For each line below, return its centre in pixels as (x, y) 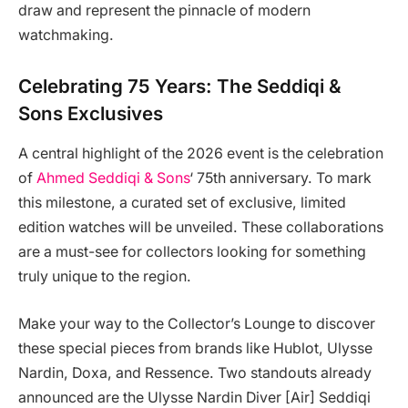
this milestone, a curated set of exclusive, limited (182, 203)
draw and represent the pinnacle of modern (164, 11)
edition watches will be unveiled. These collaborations (201, 228)
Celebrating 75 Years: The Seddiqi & (180, 86)
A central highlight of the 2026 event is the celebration (201, 154)
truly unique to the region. (105, 277)
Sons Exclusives (91, 113)
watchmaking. (66, 36)
